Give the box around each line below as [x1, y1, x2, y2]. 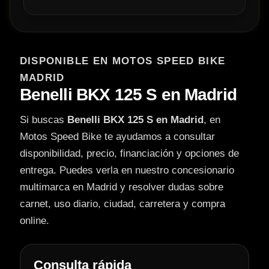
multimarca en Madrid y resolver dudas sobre [19, 181, 223, 193]
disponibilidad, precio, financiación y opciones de [19, 148, 239, 160]
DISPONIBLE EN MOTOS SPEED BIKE [19, 55, 226, 67]
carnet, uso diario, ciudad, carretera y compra [19, 198, 225, 210]
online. [19, 215, 49, 227]
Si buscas [19, 114, 67, 126]
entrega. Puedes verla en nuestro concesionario [19, 165, 234, 177]
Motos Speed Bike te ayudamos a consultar [19, 131, 215, 143]
